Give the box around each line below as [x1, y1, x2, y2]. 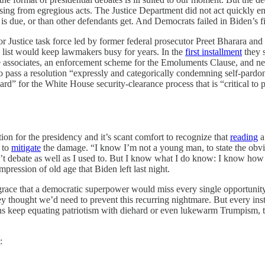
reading [230, 132, 258, 142]
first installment [185, 47, 242, 57]
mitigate [11, 143, 41, 153]
